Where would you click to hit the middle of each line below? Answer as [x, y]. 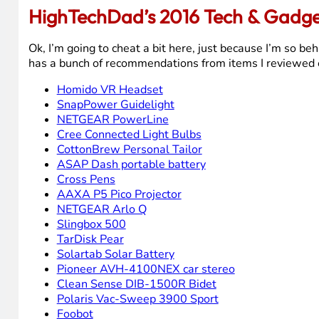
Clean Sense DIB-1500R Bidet [136, 284]
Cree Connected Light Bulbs [129, 135]
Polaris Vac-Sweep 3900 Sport [137, 299]
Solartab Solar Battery [115, 255]
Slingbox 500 [91, 225]
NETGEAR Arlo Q [101, 210]
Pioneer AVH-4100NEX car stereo [146, 270]
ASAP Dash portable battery [131, 165]
